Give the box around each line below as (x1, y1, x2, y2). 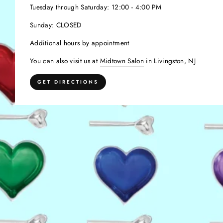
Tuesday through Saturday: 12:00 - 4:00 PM (30, 1, 161, 12)
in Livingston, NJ (143, 55, 196, 66)
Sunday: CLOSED (30, 19, 82, 30)
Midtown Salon (100, 55, 144, 66)
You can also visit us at (30, 55, 100, 66)
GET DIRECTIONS (37, 78, 99, 86)
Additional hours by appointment (30, 37, 129, 48)
